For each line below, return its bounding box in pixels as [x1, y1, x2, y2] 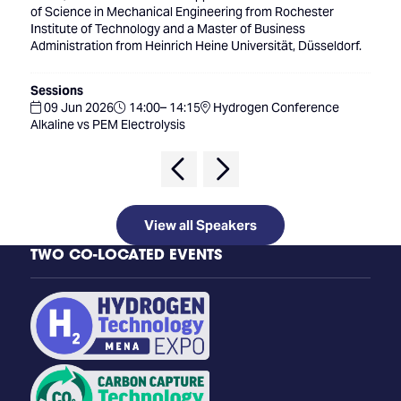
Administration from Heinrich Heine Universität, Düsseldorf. [30, 38, 362, 54]
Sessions [30, 82, 83, 98]
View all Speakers [143, 217, 257, 234]
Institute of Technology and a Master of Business [30, 21, 305, 37]
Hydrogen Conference [209, 99, 339, 115]
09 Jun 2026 [40, 99, 114, 115]
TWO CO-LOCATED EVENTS [30, 244, 222, 264]
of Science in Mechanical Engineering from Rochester [30, 4, 334, 20]
